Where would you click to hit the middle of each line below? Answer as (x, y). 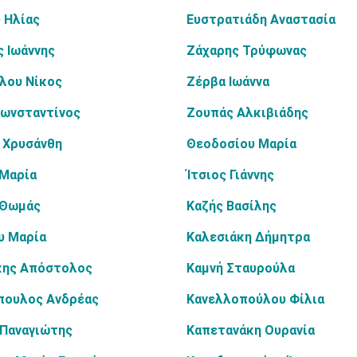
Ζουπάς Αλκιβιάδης (247, 113)
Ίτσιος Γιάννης (230, 175)
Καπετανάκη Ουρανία (251, 330)
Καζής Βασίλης (231, 206)
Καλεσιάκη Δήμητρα (248, 237)
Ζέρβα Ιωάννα (228, 82)
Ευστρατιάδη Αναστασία (261, 20)
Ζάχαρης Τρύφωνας (247, 51)
